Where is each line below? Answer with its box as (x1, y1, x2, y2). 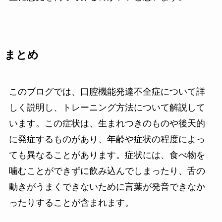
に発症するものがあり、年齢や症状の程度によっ (8, 134, 205, 145)
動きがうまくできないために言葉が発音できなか (8, 182, 205, 192)
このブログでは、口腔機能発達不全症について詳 (8, 87, 205, 97)
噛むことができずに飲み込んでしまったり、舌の (8, 166, 205, 176)
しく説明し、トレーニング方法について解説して (8, 103, 205, 113)
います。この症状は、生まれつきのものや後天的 (8, 118, 205, 129)
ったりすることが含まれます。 (8, 198, 134, 208)
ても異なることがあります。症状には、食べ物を (8, 150, 205, 161)
